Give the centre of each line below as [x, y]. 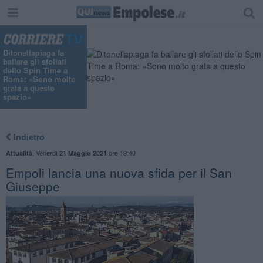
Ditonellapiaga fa [33, 53]
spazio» [17, 97]
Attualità [19, 153]
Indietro [28, 136]
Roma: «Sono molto [39, 79]
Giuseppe [33, 186]
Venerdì [47, 152]
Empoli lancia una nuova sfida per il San [119, 172]
